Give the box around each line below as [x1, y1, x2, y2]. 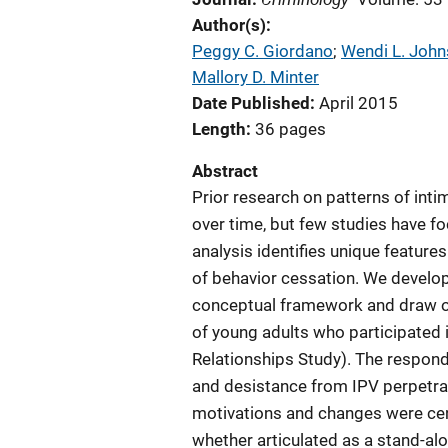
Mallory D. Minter [192, 67, 319, 87]
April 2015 [319, 93, 398, 113]
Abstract [192, 161, 258, 181]
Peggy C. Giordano [192, 41, 333, 61]
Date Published [192, 93, 310, 113]
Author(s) [192, 15, 266, 35]
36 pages [255, 119, 326, 139]
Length [192, 119, 246, 139]
